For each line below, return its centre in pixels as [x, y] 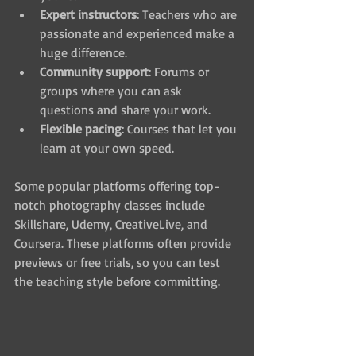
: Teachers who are [188, 14]
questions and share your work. [125, 109]
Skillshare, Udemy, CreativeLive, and [112, 224]
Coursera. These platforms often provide [124, 243]
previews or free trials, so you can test [119, 262]
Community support [94, 71]
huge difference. [83, 52]
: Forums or [180, 71]
